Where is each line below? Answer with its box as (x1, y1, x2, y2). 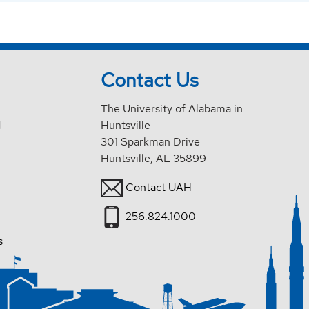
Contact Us (101, 67, 199, 92)
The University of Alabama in (101, 101, 243, 116)
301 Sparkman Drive (101, 134, 201, 149)
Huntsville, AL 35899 (101, 150, 207, 166)
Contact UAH (126, 179, 192, 195)
